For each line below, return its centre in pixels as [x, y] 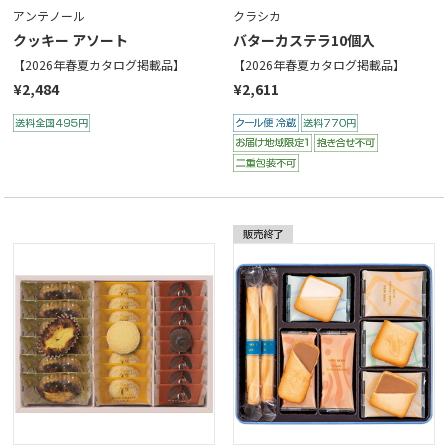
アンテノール [49, 15]
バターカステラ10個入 [303, 39]
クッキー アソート [71, 39]
